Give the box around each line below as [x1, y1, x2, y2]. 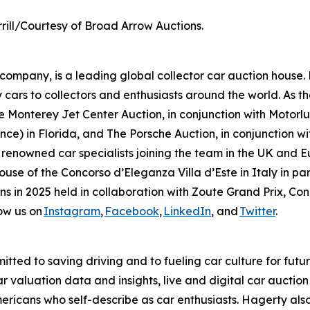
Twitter [239, 204, 275, 219]
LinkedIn [163, 204, 211, 219]
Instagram [44, 204, 100, 219]
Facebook [104, 204, 159, 219]
